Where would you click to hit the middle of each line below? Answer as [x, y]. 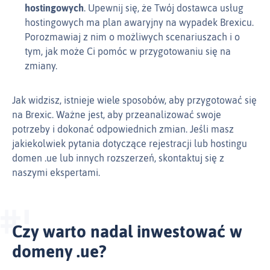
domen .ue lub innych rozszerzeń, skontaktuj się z [118, 158]
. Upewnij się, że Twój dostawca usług [164, 8]
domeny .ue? [59, 252]
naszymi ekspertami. [56, 173]
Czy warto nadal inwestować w [127, 232]
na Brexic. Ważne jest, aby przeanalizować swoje [117, 115]
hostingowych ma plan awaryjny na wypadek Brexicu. [139, 23]
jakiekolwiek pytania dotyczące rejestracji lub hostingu [130, 144]
